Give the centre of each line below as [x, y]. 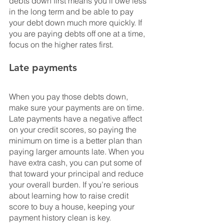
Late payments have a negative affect [76, 119]
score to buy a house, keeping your [73, 207]
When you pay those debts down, [69, 97]
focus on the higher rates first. [61, 45]
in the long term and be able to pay [72, 12]
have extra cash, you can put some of [76, 163]
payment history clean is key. [60, 218]
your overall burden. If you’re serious [75, 185]
